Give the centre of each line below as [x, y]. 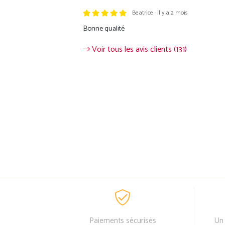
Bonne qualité [103, 28]
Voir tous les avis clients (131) [138, 49]
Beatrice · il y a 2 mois [160, 13]
